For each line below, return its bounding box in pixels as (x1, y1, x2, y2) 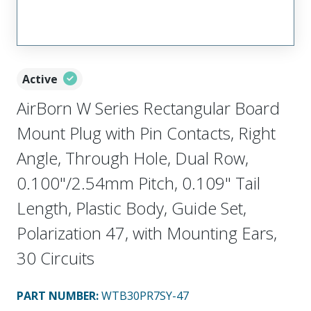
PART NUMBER (17, 287, 96, 303)
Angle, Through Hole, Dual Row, (17, 146, 249, 169)
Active (22, 71, 58, 87)
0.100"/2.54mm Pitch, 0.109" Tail (17, 171, 260, 194)
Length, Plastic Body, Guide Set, (17, 196, 246, 219)
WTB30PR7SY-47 (101, 287, 189, 303)
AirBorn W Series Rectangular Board (17, 96, 280, 119)
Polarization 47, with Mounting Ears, (17, 221, 277, 244)
